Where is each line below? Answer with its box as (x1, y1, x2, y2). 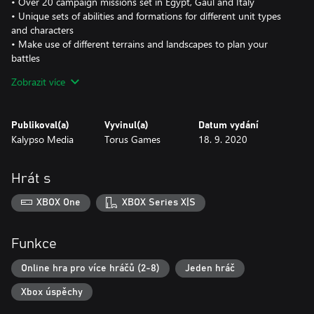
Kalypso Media (11, 132, 74, 146)
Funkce (11, 237, 57, 252)
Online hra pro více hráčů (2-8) (21, 263, 160, 273)
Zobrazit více (11, 74, 65, 88)
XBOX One (36, 198, 81, 208)
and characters (11, 22, 74, 36)
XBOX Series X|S (121, 198, 196, 208)
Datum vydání (198, 120, 259, 130)
